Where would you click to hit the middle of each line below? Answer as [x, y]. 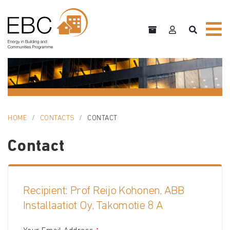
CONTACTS [57, 119]
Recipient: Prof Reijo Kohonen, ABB [103, 191]
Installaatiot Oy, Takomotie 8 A [93, 206]
